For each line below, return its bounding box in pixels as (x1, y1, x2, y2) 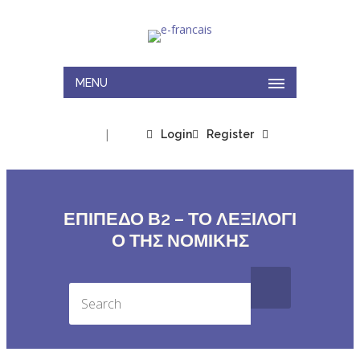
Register (207, 128, 254, 141)
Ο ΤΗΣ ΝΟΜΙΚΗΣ (111, 230, 249, 252)
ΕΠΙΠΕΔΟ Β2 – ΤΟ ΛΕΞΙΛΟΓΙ (63, 208, 297, 230)
